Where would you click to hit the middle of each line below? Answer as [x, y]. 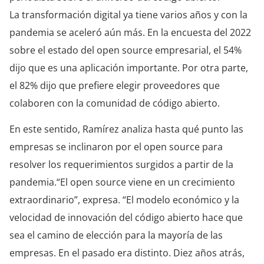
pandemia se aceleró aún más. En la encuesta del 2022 [130, 32]
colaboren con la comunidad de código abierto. [115, 103]
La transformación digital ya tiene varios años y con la [128, 14]
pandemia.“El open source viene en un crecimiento [122, 182]
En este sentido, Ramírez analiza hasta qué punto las [126, 129]
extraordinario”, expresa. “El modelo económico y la [124, 200]
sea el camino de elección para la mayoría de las [116, 235]
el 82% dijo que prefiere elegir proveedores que [115, 85]
